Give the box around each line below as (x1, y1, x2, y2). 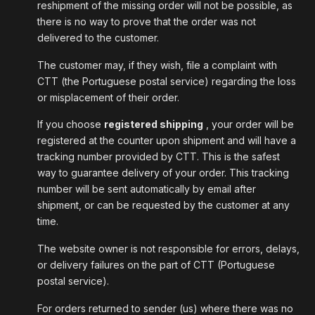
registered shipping (104, 118, 203, 131)
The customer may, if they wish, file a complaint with (37, 58, 277, 71)
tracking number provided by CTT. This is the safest (37, 150, 280, 163)
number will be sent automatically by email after (37, 183, 256, 195)
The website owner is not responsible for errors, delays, (37, 243, 300, 255)
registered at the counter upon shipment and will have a (37, 134, 296, 147)
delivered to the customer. (37, 31, 159, 44)
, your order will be (203, 118, 294, 131)
